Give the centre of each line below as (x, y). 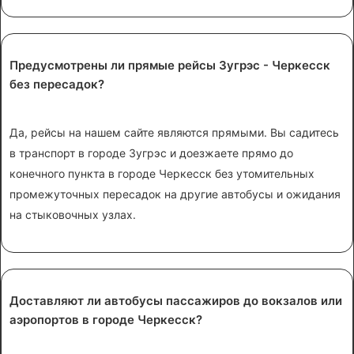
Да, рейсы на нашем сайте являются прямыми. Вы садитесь (174, 132)
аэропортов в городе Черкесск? (106, 320)
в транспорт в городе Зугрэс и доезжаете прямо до (151, 153)
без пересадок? (57, 84)
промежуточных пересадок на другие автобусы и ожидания (175, 194)
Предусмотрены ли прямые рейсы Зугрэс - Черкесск (170, 65)
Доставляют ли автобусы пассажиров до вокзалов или (176, 301)
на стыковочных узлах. (73, 214)
